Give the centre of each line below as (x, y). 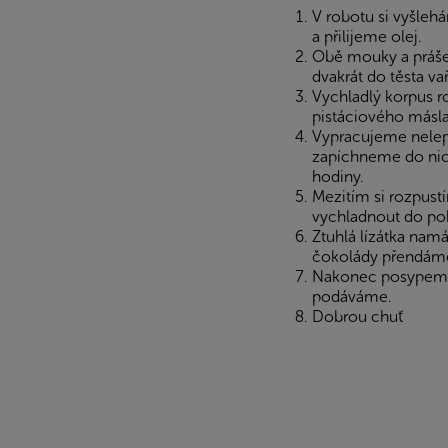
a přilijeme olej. (367, 37)
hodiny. (338, 177)
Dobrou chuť (357, 317)
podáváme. (352, 297)
